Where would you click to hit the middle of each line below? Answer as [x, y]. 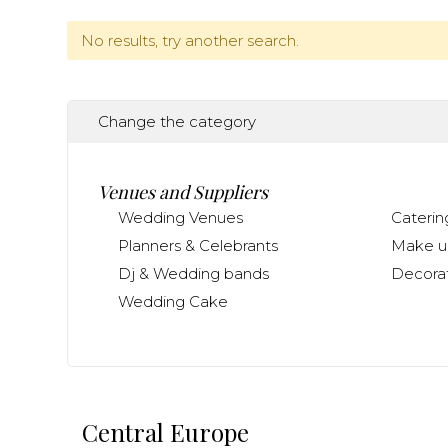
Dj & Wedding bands [193, 273]
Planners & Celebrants [198, 245]
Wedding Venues [180, 217]
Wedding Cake [173, 301]
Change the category [177, 121]
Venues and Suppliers [183, 192]
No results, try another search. [189, 40]
